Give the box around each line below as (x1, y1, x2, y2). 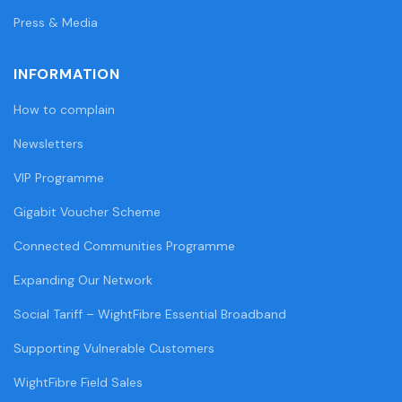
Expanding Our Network (13, 271, 153, 288)
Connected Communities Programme (13, 237, 235, 254)
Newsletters (13, 135, 83, 152)
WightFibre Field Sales (13, 373, 143, 390)
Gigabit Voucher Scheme (13, 203, 161, 220)
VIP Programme (13, 169, 104, 186)
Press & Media (13, 13, 98, 31)
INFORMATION (13, 64, 120, 83)
